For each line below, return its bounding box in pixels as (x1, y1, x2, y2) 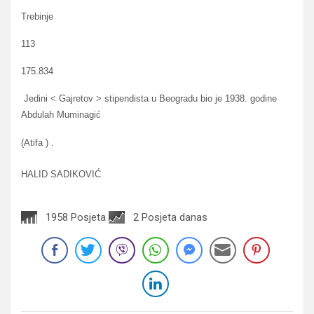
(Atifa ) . (21, 137, 54, 148)
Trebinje (21, 11, 53, 22)
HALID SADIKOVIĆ (21, 168, 101, 179)
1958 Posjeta (46, 210, 106, 224)
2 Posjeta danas (133, 210, 207, 224)
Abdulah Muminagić (21, 109, 104, 121)
